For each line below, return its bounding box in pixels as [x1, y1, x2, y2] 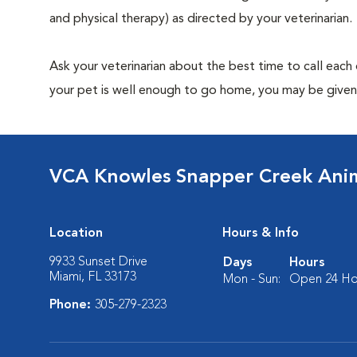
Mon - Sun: [223, 273, 280, 286]
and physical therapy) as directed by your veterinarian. [49, 13, 352, 25]
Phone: [49, 299, 95, 312]
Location [49, 227, 103, 240]
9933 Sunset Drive [49, 256, 147, 269]
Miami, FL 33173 [49, 271, 136, 284]
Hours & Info [222, 227, 299, 240]
